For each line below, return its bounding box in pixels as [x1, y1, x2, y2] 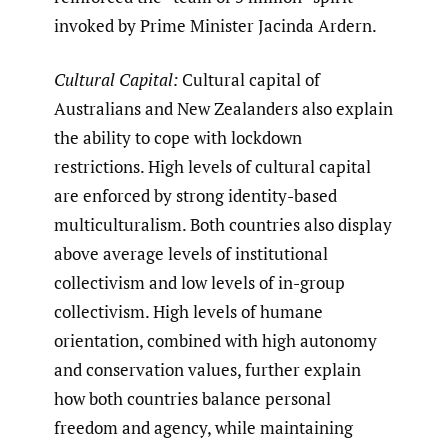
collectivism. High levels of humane [54, 300, 323, 324]
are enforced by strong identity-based [54, 184, 337, 208]
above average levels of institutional [54, 242, 328, 266]
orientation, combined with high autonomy [54, 329, 377, 353]
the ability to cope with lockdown [54, 126, 302, 150]
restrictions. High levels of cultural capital [54, 155, 371, 179]
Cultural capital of [178, 68, 320, 92]
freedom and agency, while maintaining [54, 416, 353, 440]
